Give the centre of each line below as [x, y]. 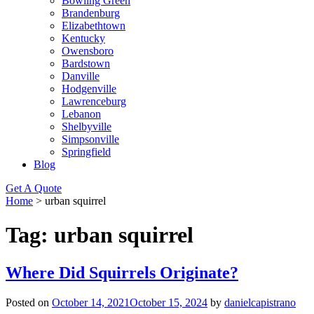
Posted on [29, 302]
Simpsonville [90, 139]
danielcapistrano [260, 302]
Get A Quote [34, 188]
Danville [81, 76]
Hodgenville [89, 89]
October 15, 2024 [169, 302]
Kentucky [83, 38]
